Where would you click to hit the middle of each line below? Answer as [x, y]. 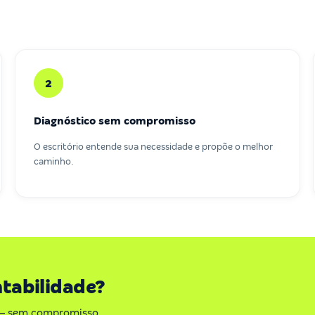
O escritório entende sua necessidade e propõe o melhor [153, 147]
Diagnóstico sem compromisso [114, 121]
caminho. [53, 162]
